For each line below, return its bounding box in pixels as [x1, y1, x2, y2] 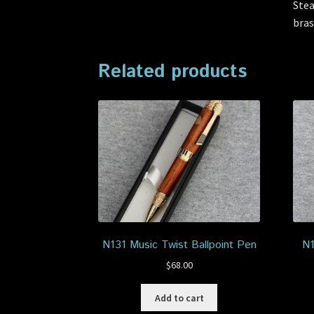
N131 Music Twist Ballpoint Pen [102, 236, 257, 253]
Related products [98, 58, 247, 85]
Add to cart [154, 291, 204, 304]
